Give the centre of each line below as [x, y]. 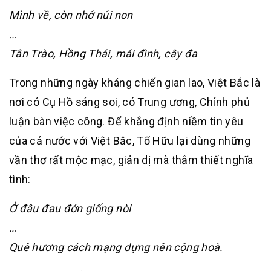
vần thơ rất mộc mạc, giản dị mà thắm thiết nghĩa [131, 160]
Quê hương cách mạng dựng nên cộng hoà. [116, 247]
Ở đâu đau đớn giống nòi [70, 208]
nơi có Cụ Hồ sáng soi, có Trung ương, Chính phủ [129, 102]
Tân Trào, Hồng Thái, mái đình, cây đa [103, 54]
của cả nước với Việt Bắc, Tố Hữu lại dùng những [130, 141]
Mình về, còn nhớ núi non [71, 15]
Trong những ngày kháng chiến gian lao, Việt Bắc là [135, 83]
